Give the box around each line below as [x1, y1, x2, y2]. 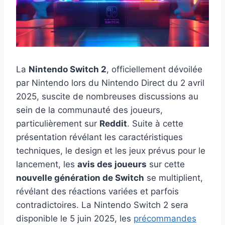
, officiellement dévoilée [106, 64, 202, 74]
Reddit [99, 118, 127, 129]
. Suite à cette [127, 118, 183, 129]
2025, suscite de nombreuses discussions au [16, 91, 198, 101]
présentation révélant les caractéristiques [16, 132, 183, 142]
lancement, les [16, 159, 77, 169]
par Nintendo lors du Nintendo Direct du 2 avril [16, 77, 204, 88]
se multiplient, [144, 172, 203, 183]
